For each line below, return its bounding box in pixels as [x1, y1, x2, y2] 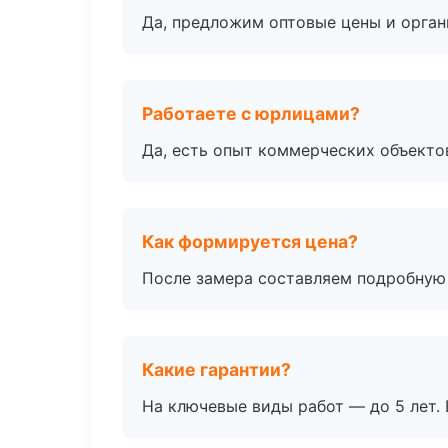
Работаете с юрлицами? [142, 103, 360, 124]
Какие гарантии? [142, 359, 291, 380]
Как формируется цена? [142, 231, 358, 252]
